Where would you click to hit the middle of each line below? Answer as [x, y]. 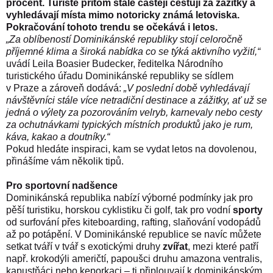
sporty [248, 210]
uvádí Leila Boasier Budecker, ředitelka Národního [115, 63]
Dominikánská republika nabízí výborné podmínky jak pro [129, 197]
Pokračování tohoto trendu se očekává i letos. [113, 27]
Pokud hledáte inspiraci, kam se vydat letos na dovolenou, [131, 149]
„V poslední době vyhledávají [186, 88]
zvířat [175, 246]
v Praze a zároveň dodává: [65, 88]
